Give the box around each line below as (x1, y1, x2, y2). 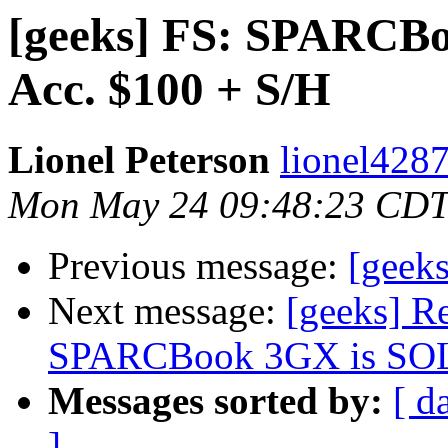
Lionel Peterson (8, 138, 270, 182)
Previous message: (48, 244, 348, 288)
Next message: (48, 289, 286, 333)
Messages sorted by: (48, 379, 383, 423)
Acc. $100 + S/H (8, 63, 331, 115)
